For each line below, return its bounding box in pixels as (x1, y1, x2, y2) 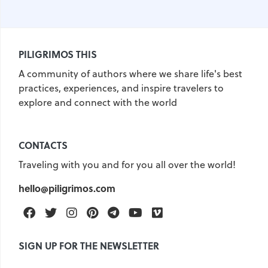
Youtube (147, 205, 184, 219)
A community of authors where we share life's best (19, 67, 242, 81)
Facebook (39, 205, 83, 219)
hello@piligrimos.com (19, 181, 115, 196)
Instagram (81, 205, 127, 219)
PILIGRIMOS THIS (19, 47, 97, 62)
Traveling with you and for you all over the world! (19, 158, 236, 172)
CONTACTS (19, 138, 68, 153)
